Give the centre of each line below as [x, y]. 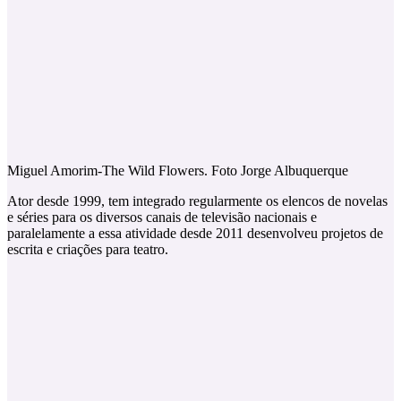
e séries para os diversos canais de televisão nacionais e [162, 217]
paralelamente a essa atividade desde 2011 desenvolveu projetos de [195, 233]
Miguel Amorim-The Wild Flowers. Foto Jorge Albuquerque [178, 170]
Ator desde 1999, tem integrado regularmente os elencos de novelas [197, 200]
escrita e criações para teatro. [88, 249]
